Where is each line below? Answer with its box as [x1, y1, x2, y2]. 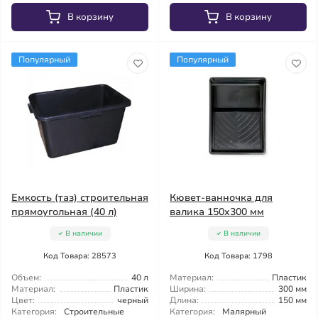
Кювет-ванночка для [170, 191, 273, 204]
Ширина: [170, 283, 206, 295]
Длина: [170, 295, 199, 306]
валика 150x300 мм [170, 205, 264, 219]
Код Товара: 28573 [43, 251, 116, 261]
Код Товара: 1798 [204, 251, 273, 261]
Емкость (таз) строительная [11, 191, 148, 204]
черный [117, 295, 148, 306]
